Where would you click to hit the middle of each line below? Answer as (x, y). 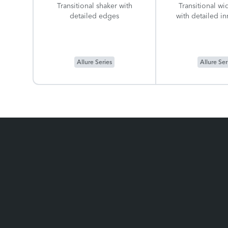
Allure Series (95, 62)
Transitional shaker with (94, 6)
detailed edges (95, 16)
